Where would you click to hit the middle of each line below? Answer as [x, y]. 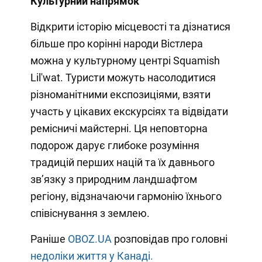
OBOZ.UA [89, 239]
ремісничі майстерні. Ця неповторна [119, 128]
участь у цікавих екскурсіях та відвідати [129, 111]
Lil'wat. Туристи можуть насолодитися [123, 77]
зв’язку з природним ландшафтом [113, 179]
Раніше [49, 239]
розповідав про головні [169, 239]
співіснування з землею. [90, 213]
